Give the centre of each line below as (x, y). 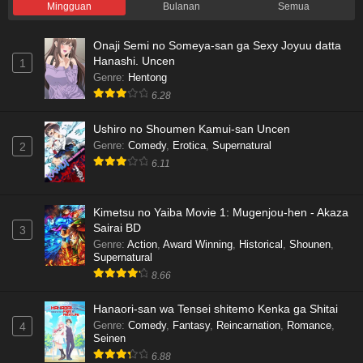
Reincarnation (248, 326)
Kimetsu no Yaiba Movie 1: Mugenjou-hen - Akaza (221, 213)
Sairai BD (117, 228)
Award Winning (198, 245)
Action (142, 245)
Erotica (189, 146)
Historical (261, 245)
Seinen (109, 339)
